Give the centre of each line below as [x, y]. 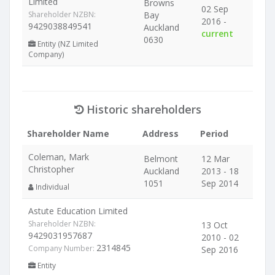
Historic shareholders [142, 109]
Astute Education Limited [78, 211]
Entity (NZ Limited [67, 44]
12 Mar [215, 159]
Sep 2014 [220, 183]
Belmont [161, 159]
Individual [52, 187]
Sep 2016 [220, 250]
